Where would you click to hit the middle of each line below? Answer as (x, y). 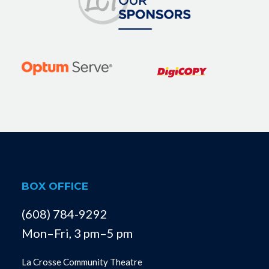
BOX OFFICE (55, 186)
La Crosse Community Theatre (82, 262)
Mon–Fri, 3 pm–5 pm (77, 233)
